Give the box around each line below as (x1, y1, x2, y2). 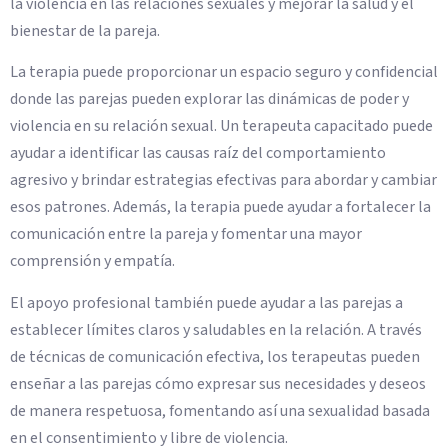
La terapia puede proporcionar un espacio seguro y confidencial (10, 61, 438, 84)
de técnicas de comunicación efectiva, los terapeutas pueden (10, 345, 420, 368)
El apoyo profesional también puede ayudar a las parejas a (10, 291, 403, 314)
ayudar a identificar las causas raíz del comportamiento (10, 142, 386, 165)
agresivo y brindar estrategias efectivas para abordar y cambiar (10, 169, 437, 192)
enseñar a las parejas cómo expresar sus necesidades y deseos (10, 372, 426, 395)
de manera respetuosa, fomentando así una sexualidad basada (10, 399, 430, 422)
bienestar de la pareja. (10, 20, 160, 43)
